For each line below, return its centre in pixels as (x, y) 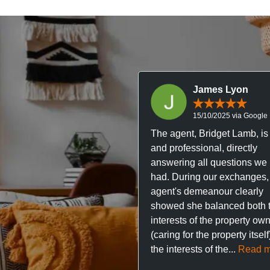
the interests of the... (194, 249)
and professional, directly (204, 148)
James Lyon (221, 89)
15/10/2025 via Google (230, 115)
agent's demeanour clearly (207, 191)
